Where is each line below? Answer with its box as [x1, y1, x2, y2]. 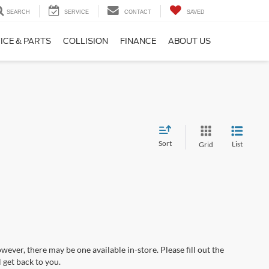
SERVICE [64, 8, 89, 15]
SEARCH [7, 8, 30, 15]
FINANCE [120, 36, 156, 46]
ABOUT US [168, 36, 211, 46]
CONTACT [124, 8, 151, 15]
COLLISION [63, 36, 108, 46]
